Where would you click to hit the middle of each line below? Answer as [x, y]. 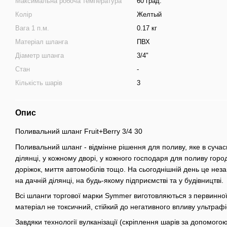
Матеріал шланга [42, 42]
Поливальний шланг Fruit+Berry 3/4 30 [79, 131]
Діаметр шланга [40, 56]
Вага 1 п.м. [32, 28]
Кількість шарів [39, 83]
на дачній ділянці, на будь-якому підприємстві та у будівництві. [119, 180]
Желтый [149, 15]
